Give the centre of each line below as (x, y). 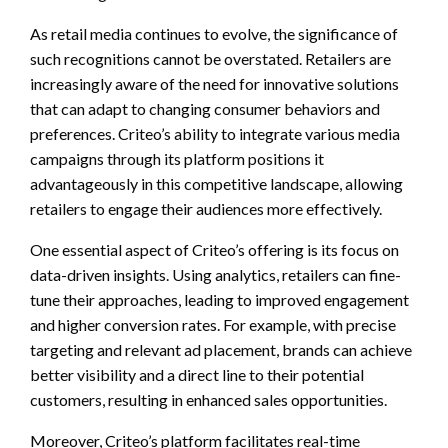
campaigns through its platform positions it (177, 158)
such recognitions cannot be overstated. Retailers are (210, 58)
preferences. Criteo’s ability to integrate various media (215, 133)
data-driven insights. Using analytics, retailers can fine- (215, 274)
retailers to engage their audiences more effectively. (206, 208)
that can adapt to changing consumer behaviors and (205, 108)
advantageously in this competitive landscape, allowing (216, 183)
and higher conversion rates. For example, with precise (213, 324)
